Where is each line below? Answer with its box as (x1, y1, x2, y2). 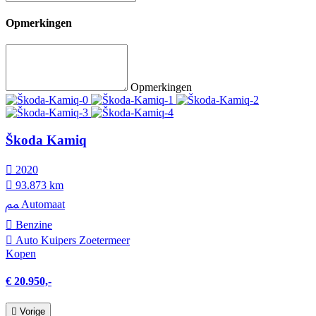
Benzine (13, 218, 52, 231)
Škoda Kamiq (6, 132, 87, 147)
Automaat (18, 197, 65, 210)
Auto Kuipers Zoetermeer (13, 233, 130, 246)
